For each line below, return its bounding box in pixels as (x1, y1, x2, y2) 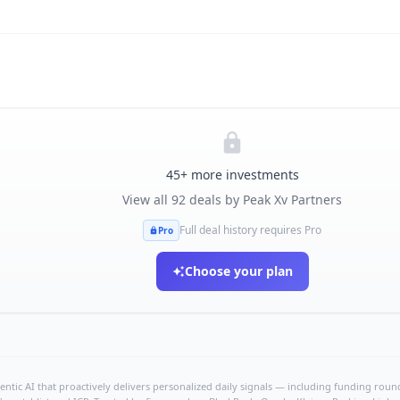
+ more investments (179, 166, 299, 183)
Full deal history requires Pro (179, 222, 322, 237)
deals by (186, 191, 243, 208)
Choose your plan (184, 262, 293, 279)
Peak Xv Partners (243, 191, 342, 208)
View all (122, 191, 171, 208)
